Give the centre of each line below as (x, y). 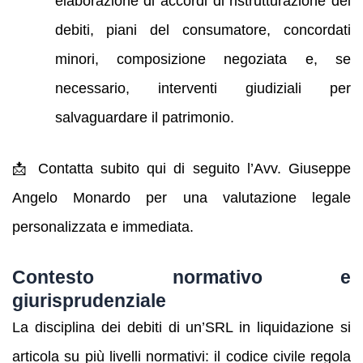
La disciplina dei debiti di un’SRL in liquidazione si (181, 328)
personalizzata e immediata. (103, 226)
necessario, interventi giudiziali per (203, 89)
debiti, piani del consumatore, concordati (203, 30)
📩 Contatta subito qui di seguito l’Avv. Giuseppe (181, 168)
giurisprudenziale (89, 301)
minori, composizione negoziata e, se (203, 60)
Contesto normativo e (181, 278)
